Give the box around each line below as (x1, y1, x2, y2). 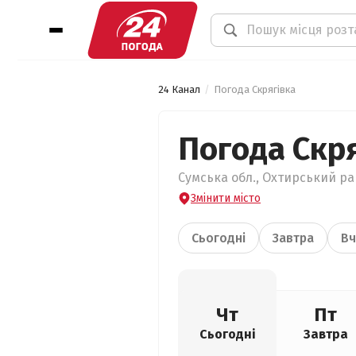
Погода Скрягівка (214, 83, 296, 95)
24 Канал (158, 83, 200, 95)
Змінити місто (191, 192, 261, 205)
